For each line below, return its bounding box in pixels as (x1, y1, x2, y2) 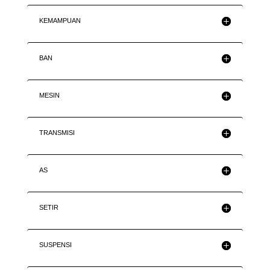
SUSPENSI (39, 241, 72, 249)
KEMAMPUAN (39, 17, 81, 25)
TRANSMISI (39, 129, 75, 137)
